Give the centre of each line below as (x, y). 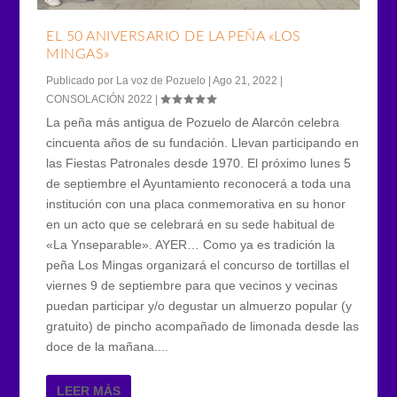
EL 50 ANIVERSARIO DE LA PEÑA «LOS (174, 36)
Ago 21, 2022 (245, 80)
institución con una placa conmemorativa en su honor (196, 203)
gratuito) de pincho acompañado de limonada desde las (203, 326)
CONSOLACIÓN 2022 (100, 99)
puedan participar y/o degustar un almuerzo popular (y (199, 305)
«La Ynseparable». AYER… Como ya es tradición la (191, 244)
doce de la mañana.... (108, 346)
